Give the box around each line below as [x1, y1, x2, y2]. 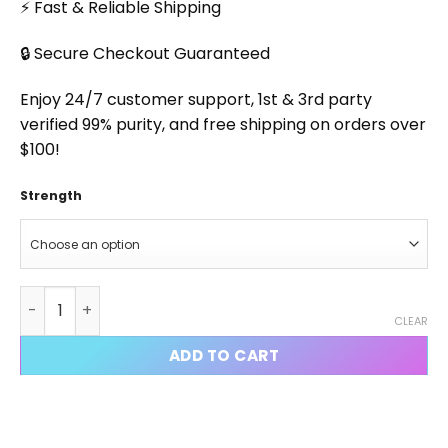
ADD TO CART [168, 344, 280, 366]
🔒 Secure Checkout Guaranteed [20, 41, 270, 65]
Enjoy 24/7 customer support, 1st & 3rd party [20, 87, 372, 111]
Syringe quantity [19, 285, 148, 306]
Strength [20, 187, 82, 205]
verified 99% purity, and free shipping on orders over [20, 112, 426, 136]
